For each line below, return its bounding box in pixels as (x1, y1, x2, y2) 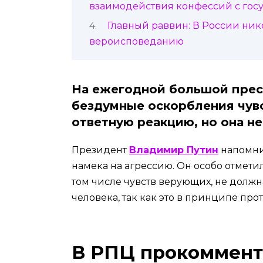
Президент (72, 144, 129, 156)
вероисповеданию (89, 36, 184, 47)
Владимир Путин (129, 144, 218, 156)
